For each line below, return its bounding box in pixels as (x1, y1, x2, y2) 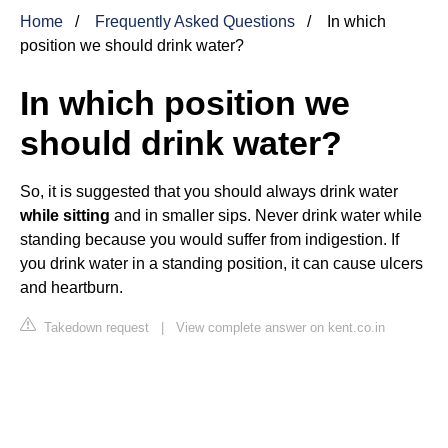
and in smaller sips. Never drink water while (110, 206, 422, 224)
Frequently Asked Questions (95, 12, 295, 30)
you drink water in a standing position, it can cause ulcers (20, 254, 423, 272)
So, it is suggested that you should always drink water (20, 182, 398, 200)
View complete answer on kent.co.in (176, 319, 385, 335)
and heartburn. (20, 278, 123, 296)
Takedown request (40, 319, 149, 335)
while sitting (20, 206, 110, 224)
